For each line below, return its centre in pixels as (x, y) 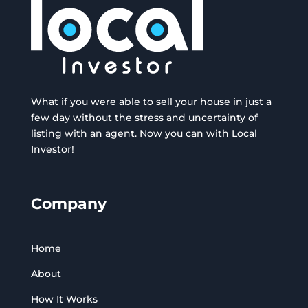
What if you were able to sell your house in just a (151, 102)
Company (68, 204)
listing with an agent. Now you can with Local (144, 134)
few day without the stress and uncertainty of (144, 118)
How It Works (64, 299)
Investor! (52, 150)
